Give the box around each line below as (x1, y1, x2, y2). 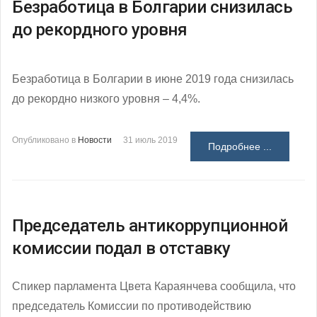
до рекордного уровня (12, 19, 187, 40)
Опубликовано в (12, 134, 76, 145)
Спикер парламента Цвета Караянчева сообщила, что (12, 279, 296, 292)
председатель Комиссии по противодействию (12, 299, 251, 312)
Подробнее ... (208, 140, 272, 152)
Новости (78, 134, 112, 145)
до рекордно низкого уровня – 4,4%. (12, 92, 200, 105)
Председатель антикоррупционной (12, 215, 287, 236)
